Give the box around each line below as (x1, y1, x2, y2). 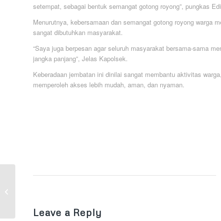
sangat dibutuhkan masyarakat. (33, 27, 123, 37)
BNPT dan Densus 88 (17, 172, 79, 182)
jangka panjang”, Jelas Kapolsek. (33, 53, 128, 63)
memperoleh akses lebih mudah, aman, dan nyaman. (33, 79, 184, 89)
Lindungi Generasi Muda (17, 192, 86, 202)
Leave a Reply (33, 206, 102, 218)
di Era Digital (17, 203, 54, 213)
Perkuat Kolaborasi (17, 182, 72, 192)
